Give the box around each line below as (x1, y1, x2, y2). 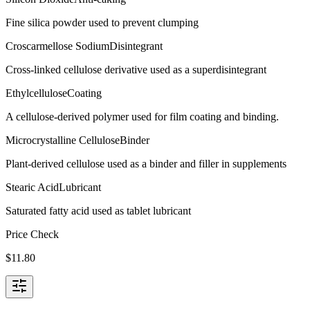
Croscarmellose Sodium (6, 39, 109, 52)
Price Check (6, 228, 59, 240)
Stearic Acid (6, 181, 59, 193)
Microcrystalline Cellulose (6, 134, 120, 146)
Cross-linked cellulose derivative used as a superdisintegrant (6, 63, 266, 75)
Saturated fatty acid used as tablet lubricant (6, 204, 191, 217)
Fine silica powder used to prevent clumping (6, 16, 199, 28)
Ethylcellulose (6, 86, 67, 99)
